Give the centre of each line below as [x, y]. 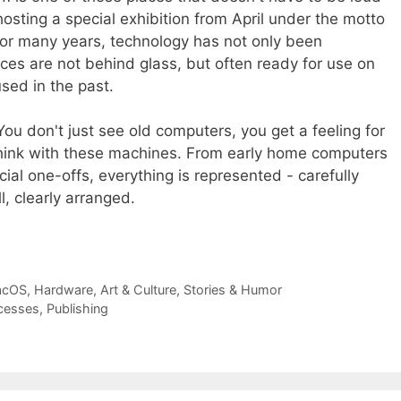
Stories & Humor [232, 290]
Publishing [77, 309]
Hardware [63, 290]
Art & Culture [138, 290]
